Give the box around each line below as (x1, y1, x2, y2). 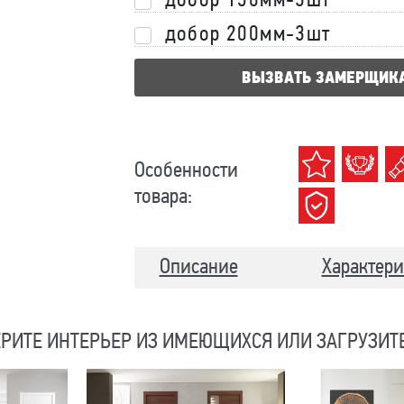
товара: (133, 187, 192, 208)
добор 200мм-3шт (164, 24, 331, 46)
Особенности (133, 161, 238, 182)
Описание (159, 257, 238, 279)
